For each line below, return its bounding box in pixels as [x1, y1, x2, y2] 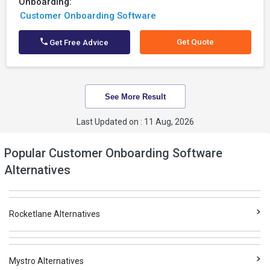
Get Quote [177, 37, 215, 46]
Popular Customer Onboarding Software [4, 146, 222, 160]
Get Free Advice [48, 38, 109, 47]
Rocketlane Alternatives [9, 209, 101, 219]
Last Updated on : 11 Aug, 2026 [76, 117, 194, 127]
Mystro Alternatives [9, 256, 84, 266]
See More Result [104, 92, 166, 101]
